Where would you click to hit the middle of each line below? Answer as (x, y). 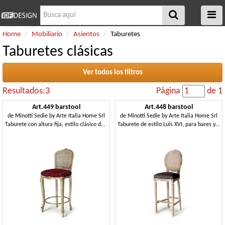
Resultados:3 (26, 91)
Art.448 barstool (169, 107)
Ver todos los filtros (113, 73)
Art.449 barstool (56, 107)
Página (169, 91)
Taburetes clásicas (58, 52)
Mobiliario (47, 34)
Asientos (86, 34)
